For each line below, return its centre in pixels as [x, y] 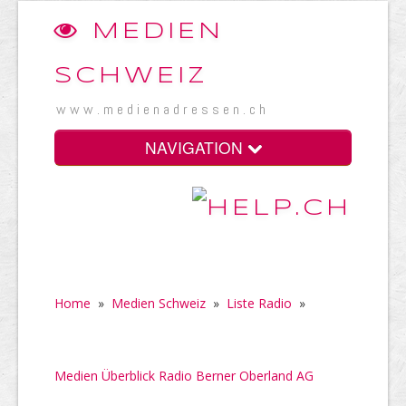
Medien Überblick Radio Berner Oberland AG [184, 375]
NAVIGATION [196, 147]
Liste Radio [259, 303]
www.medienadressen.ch [163, 109]
